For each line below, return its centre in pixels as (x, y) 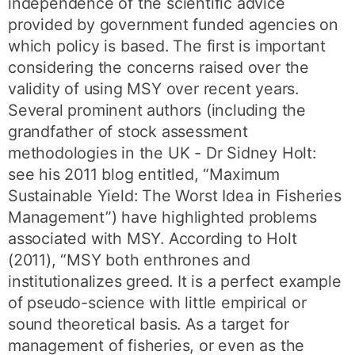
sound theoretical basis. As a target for (149, 324)
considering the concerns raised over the (159, 68)
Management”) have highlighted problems (162, 218)
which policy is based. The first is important (167, 46)
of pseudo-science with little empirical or (157, 303)
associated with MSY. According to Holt (153, 239)
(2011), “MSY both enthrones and (129, 260)
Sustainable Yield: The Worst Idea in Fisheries (175, 196)
